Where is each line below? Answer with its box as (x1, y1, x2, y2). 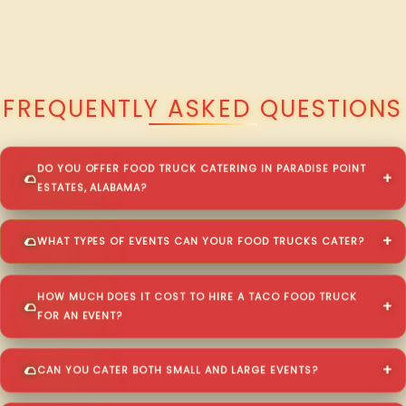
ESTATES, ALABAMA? (36, 180, 148, 195)
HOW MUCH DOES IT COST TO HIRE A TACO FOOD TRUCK (36, 289, 357, 304)
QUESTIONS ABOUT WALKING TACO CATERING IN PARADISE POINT (15, 48, 391, 63)
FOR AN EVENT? (36, 308, 123, 323)
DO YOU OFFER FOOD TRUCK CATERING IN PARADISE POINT (36, 161, 366, 176)
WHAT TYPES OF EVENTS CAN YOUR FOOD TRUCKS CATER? (36, 236, 364, 250)
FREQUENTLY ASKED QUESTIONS (3, 92, 403, 125)
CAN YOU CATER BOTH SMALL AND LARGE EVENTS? (36, 362, 318, 377)
